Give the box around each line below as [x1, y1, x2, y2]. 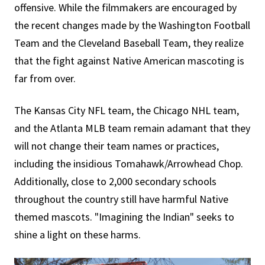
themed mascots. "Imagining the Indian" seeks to [14, 210, 234, 224]
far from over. [14, 72, 76, 85]
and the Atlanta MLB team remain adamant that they [14, 121, 250, 135]
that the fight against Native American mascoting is [14, 54, 244, 67]
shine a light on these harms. [14, 228, 141, 241]
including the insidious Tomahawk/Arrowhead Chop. [14, 157, 243, 170]
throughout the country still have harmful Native [14, 192, 228, 206]
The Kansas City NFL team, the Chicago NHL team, [14, 104, 239, 117]
